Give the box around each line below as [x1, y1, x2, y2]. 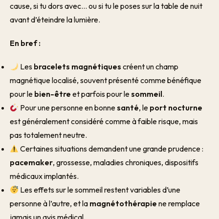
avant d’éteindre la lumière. [10, 15, 100, 24]
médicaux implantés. [10, 171, 79, 181]
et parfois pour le [71, 89, 131, 99]
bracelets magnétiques [34, 62, 122, 71]
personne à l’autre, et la [10, 198, 89, 208]
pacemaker [10, 157, 53, 167]
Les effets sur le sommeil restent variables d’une [19, 185, 181, 195]
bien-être [34, 89, 71, 99]
